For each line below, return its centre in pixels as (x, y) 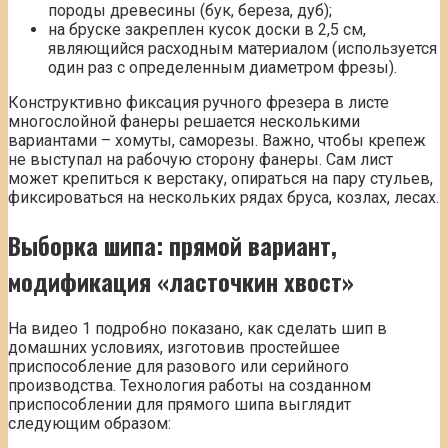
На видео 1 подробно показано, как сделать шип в (197, 329)
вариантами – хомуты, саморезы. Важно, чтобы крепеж (217, 141)
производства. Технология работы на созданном (189, 386)
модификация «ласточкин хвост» (181, 281)
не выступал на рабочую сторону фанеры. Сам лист (200, 160)
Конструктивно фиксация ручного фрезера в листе (198, 103)
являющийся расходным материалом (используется (242, 49)
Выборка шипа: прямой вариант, (172, 245)
